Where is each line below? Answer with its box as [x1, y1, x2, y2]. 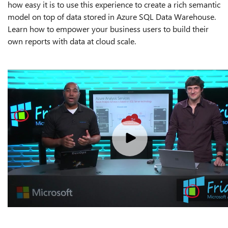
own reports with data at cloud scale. [8, 36, 136, 46]
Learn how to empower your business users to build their [8, 23, 209, 34]
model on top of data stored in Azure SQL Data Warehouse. [8, 11, 216, 22]
